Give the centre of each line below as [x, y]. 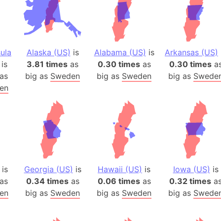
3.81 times [47, 64]
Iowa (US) [191, 169]
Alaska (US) [48, 52]
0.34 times [47, 181]
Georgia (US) [48, 169]
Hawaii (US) [120, 169]
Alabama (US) [120, 52]
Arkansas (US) [191, 52]
